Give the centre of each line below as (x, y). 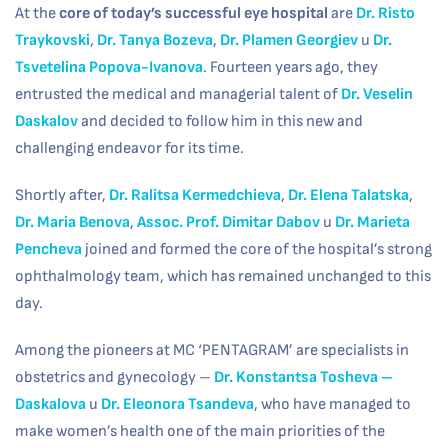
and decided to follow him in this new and (220, 121)
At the (37, 13)
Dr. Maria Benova (72, 222)
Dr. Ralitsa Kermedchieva (195, 195)
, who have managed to (332, 404)
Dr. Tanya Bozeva (155, 40)
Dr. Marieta (372, 222)
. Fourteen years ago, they (290, 67)
